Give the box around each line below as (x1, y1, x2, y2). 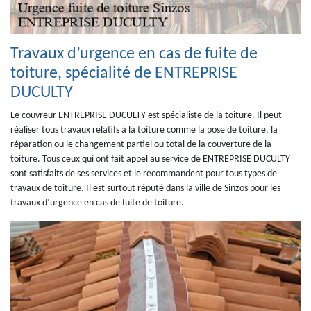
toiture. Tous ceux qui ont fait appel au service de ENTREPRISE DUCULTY (10, 154, 290, 165)
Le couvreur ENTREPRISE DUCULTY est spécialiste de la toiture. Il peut (10, 110, 282, 121)
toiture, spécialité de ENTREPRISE (10, 65, 237, 82)
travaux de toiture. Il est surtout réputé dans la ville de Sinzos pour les (10, 183, 280, 194)
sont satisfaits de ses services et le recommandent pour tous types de (10, 169, 277, 179)
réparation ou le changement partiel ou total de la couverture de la (10, 140, 271, 150)
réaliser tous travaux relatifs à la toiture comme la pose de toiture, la (10, 125, 278, 135)
